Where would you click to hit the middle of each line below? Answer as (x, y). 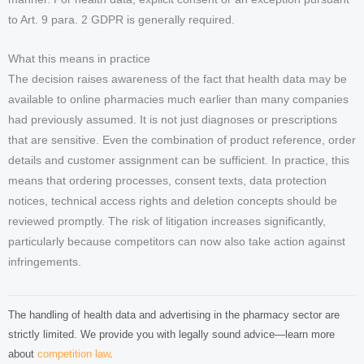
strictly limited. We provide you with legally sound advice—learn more (171, 335)
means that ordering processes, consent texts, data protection (167, 181)
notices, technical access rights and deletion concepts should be (173, 201)
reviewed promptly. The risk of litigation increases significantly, (167, 222)
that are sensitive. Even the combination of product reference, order (182, 141)
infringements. (45, 262)
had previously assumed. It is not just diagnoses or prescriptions (173, 120)
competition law (74, 354)
